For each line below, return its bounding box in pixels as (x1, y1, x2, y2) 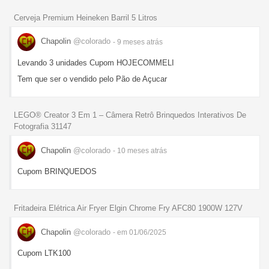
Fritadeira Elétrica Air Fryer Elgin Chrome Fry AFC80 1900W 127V (14, 204, 243, 213)
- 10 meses (113, 146, 151, 155)
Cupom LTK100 (17, 249, 71, 258)
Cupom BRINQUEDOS (17, 167, 97, 177)
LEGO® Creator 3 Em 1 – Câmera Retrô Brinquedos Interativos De (14, 110, 246, 120)
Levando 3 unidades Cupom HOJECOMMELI (17, 58, 174, 67)
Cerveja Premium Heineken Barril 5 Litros (14, 13, 157, 22)
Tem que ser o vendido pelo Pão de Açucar (17, 74, 167, 83)
